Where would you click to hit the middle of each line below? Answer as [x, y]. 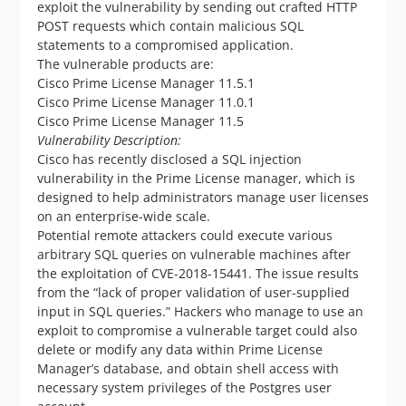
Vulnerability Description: [109, 140]
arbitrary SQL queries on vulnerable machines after [194, 255]
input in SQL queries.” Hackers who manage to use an [200, 312]
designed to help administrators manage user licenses [203, 198]
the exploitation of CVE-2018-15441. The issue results [198, 274]
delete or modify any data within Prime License [180, 350]
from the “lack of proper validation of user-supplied [193, 293]
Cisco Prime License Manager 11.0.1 [146, 102]
